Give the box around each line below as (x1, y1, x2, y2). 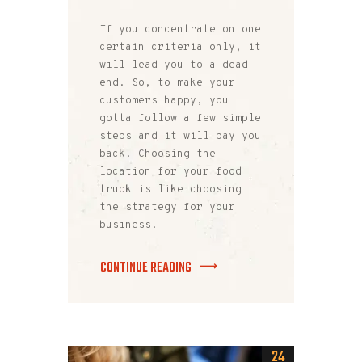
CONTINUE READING (100, 257, 192, 278)
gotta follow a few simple (99, 112, 261, 125)
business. (99, 218, 158, 232)
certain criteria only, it (99, 40, 261, 54)
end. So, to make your (99, 76, 235, 90)
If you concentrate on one (99, 23, 261, 36)
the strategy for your (99, 200, 235, 214)
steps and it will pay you (99, 129, 261, 143)
